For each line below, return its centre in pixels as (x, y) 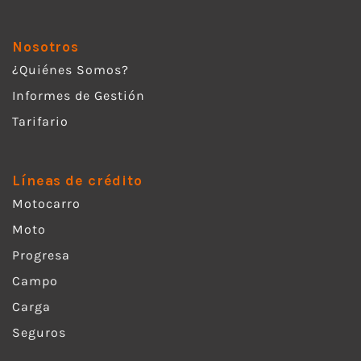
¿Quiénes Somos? (71, 70)
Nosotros (46, 47)
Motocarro (46, 204)
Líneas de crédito (77, 181)
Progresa (41, 255)
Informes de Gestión (79, 96)
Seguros (39, 333)
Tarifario (40, 122)
